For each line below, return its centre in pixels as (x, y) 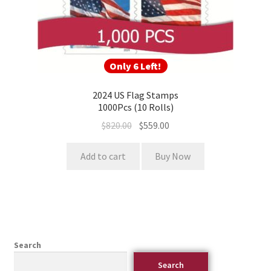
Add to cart (103, 156)
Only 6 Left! (135, 66)
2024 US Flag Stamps (135, 95)
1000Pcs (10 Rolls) (135, 107)
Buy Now (173, 156)
